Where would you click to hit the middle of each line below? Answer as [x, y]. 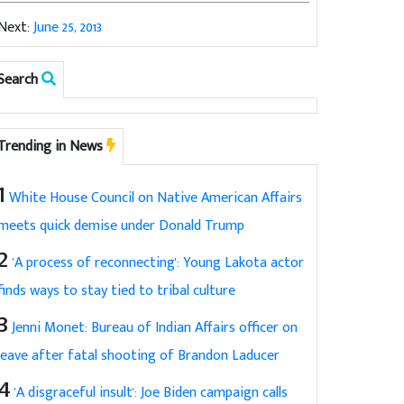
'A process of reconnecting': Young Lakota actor [159, 262]
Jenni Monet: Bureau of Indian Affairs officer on [155, 327]
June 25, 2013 [68, 27]
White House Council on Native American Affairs [156, 197]
